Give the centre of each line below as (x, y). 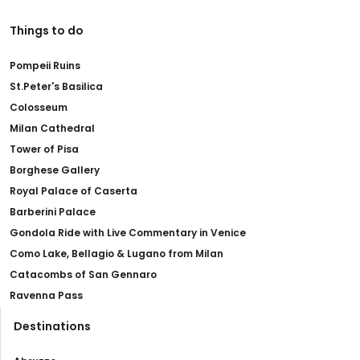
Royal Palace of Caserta (74, 190)
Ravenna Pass (46, 295)
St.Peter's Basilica (56, 86)
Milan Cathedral (52, 128)
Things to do (47, 30)
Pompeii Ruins (45, 65)
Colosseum (39, 107)
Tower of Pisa (44, 149)
